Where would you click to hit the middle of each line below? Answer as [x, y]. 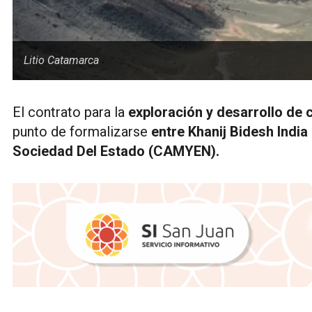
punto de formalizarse [82, 131]
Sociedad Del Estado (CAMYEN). [116, 151]
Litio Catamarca [61, 60]
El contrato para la [69, 112]
